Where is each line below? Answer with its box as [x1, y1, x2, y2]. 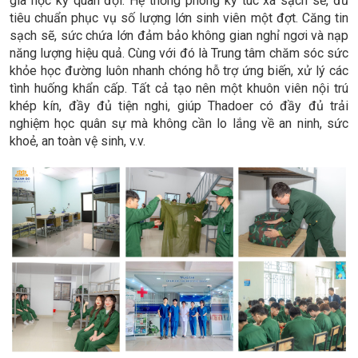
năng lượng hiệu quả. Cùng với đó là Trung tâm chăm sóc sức [10, 45, 348, 61]
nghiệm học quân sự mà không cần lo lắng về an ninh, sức [10, 115, 348, 131]
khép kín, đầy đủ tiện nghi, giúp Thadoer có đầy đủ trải [10, 97, 348, 113]
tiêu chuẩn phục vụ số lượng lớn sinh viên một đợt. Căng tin [10, 10, 348, 26]
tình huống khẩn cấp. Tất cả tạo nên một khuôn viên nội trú [10, 80, 348, 96]
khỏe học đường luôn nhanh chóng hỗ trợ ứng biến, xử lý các [10, 62, 348, 78]
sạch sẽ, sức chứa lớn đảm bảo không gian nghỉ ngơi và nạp [10, 27, 348, 43]
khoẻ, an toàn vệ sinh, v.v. [10, 133, 145, 149]
